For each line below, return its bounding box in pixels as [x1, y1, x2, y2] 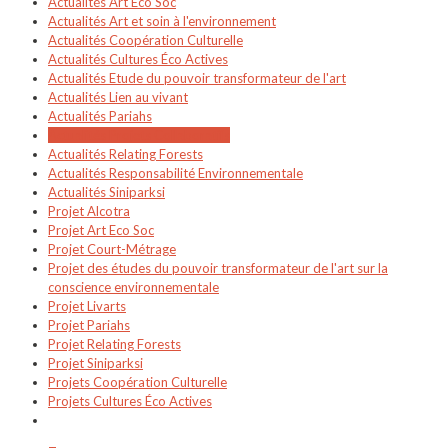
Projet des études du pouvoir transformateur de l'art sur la [48, 259, 388, 276]
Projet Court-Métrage [48, 240, 176, 257]
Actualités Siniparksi [48, 183, 165, 200]
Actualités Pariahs [48, 107, 152, 124]
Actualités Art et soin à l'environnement [48, 12, 276, 29]
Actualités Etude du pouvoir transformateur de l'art [48, 69, 346, 86]
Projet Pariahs [48, 316, 130, 333]
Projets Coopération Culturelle [48, 373, 227, 390]
